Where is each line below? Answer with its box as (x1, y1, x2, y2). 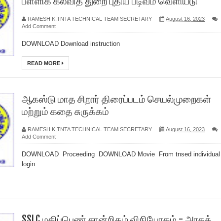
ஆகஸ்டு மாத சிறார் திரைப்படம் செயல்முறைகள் (22, 93, 211, 105)
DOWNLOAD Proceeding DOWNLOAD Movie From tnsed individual (22, 150, 220, 158)
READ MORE (27, 60, 62, 66)
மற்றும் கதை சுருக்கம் (22, 105, 109, 117)
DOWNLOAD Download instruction (22, 40, 122, 47)
